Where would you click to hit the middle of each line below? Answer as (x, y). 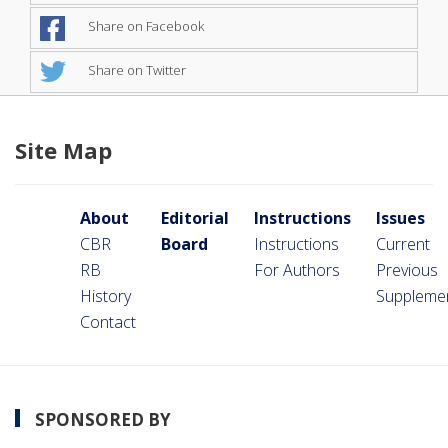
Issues (400, 217)
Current (403, 243)
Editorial (195, 217)
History (105, 295)
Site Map (63, 149)
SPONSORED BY (103, 419)
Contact (108, 321)
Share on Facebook (144, 25)
